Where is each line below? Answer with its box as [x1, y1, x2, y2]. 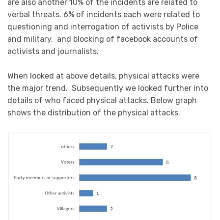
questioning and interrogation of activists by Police [7, 22, 198, 31]
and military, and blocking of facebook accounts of [7, 34, 198, 44]
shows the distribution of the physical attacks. [7, 108, 180, 118]
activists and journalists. [7, 46, 99, 56]
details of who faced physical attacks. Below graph [7, 96, 197, 106]
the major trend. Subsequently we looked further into [7, 83, 208, 93]
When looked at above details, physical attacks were [7, 71, 199, 81]
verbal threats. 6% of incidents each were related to [7, 9, 200, 19]
